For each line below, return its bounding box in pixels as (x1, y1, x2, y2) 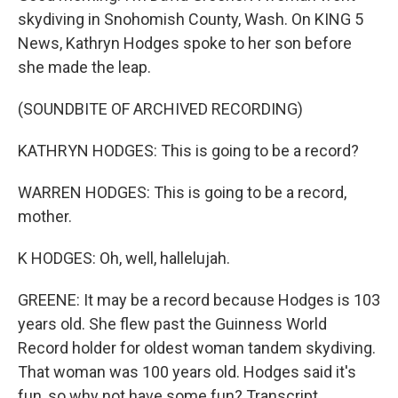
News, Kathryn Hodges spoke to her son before (18, 34, 352, 52)
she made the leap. (18, 58, 151, 76)
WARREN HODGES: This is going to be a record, (18, 183, 346, 202)
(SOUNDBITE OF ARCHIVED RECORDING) (18, 99, 303, 118)
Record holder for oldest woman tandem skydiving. (18, 338, 376, 357)
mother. (18, 207, 72, 226)
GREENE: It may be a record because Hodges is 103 (18, 291, 380, 309)
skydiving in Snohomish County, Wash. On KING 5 (18, 10, 363, 28)
